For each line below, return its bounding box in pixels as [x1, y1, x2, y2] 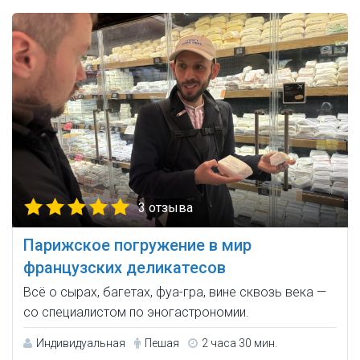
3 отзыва [138, 200, 193, 216]
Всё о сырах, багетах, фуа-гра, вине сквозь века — [23, 284, 326, 301]
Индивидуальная [36, 337, 125, 350]
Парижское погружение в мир [23, 235, 252, 256]
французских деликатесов [23, 258, 226, 278]
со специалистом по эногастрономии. [23, 305, 249, 321]
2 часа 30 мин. [202, 337, 277, 350]
